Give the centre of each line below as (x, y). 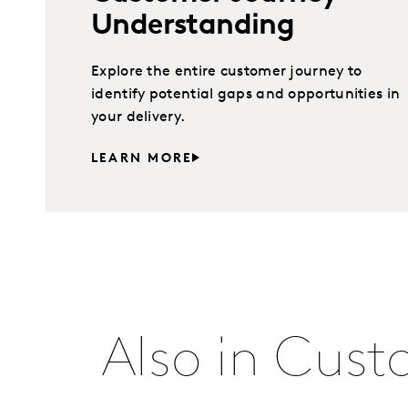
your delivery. (138, 117)
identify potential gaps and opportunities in (246, 94)
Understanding (193, 26)
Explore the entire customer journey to (227, 71)
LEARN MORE (142, 158)
